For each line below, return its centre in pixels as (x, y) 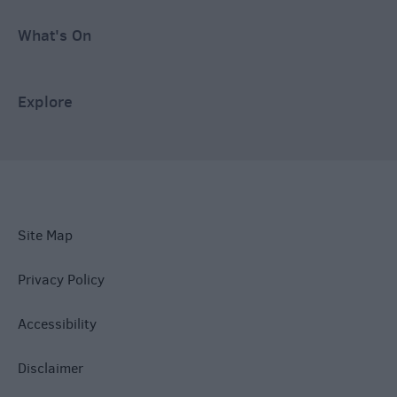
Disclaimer (51, 369)
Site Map (45, 236)
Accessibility (57, 324)
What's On (54, 35)
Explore (45, 102)
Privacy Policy (61, 280)
